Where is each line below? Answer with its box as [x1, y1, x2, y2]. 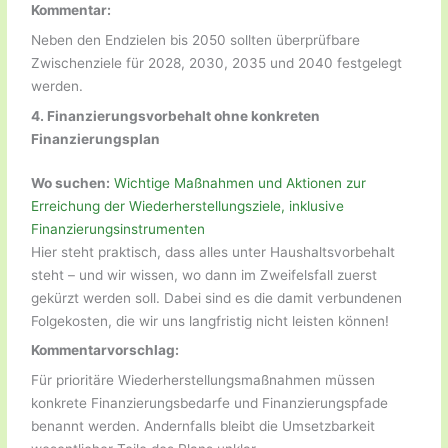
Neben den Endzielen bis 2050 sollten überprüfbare [31, 32, 361, 49]
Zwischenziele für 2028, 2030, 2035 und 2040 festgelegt [31, 55, 403, 72]
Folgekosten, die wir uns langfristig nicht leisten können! [31, 312, 390, 329]
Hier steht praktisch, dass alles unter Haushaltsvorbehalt [31, 243, 396, 260]
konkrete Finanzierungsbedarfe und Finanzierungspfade [31, 395, 389, 412]
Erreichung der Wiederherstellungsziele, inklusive [31, 197, 345, 214]
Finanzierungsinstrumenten [31, 220, 206, 237]
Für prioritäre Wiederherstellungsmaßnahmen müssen [31, 372, 376, 389]
